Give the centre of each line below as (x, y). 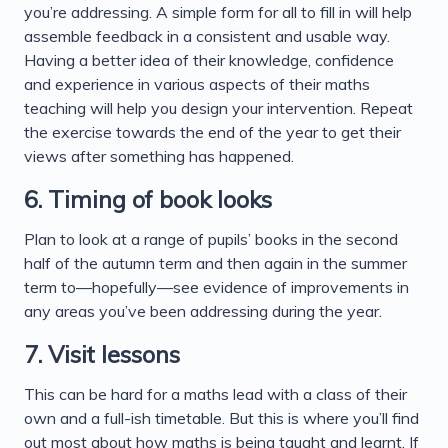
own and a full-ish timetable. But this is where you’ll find (221, 417)
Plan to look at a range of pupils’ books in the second (211, 238)
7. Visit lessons (102, 353)
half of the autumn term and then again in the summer (215, 262)
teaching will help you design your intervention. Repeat (218, 107)
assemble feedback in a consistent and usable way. (207, 35)
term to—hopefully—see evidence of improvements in (216, 286)
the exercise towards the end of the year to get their (212, 131)
